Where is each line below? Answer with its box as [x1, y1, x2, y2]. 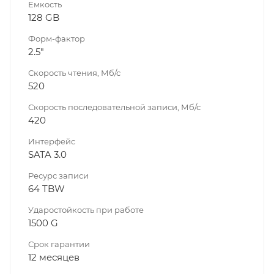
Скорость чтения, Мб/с [28, 67, 120, 78]
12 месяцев [28, 251, 80, 263]
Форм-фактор [28, 33, 85, 43]
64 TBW [28, 182, 65, 194]
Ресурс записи [28, 170, 89, 180]
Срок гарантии [28, 239, 90, 249]
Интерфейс [28, 136, 75, 146]
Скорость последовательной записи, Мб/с [28, 102, 201, 112]
